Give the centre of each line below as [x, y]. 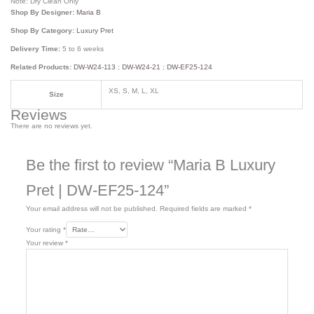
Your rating [44, 229]
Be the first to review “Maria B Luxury [150, 165]
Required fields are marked [204, 208]
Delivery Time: [37, 48]
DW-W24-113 [95, 67]
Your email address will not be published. [91, 208]
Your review [45, 243]
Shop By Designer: [44, 12]
